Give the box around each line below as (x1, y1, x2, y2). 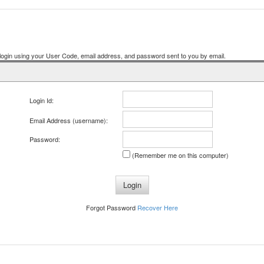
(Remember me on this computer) (130, 150, 229, 160)
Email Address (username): (29, 115, 108, 125)
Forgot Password (86, 203, 137, 212)
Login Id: (29, 95, 54, 105)
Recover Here (137, 203, 178, 212)
